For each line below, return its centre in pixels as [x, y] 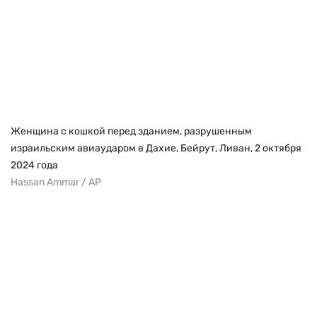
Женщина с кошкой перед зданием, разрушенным [131, 131]
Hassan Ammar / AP [56, 182]
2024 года [34, 165]
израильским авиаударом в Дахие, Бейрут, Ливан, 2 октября [156, 148]
